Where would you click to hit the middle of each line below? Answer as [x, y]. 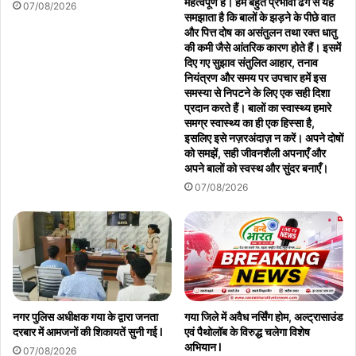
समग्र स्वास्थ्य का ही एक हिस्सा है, [250, 123]
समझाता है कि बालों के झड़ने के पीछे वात [260, 17]
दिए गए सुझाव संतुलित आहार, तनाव [251, 63]
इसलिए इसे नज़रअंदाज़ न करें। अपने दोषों [264, 138]
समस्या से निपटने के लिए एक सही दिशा [257, 93]
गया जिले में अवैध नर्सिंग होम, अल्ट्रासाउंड [264, 317]
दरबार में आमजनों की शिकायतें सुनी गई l [88, 332]
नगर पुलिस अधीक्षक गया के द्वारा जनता [85, 317]
